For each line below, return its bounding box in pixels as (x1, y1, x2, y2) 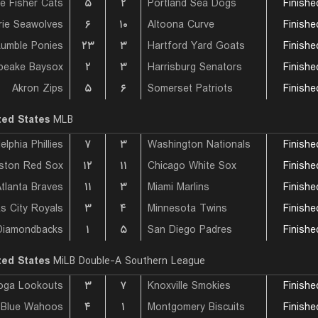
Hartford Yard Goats (148, 38, 245, 55)
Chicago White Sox (148, 158, 236, 175)
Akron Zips (12, 80, 63, 97)
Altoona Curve (148, 16, 214, 33)
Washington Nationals (148, 136, 251, 153)
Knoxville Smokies (148, 278, 231, 295)
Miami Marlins (148, 179, 209, 196)
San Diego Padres (148, 221, 232, 238)
